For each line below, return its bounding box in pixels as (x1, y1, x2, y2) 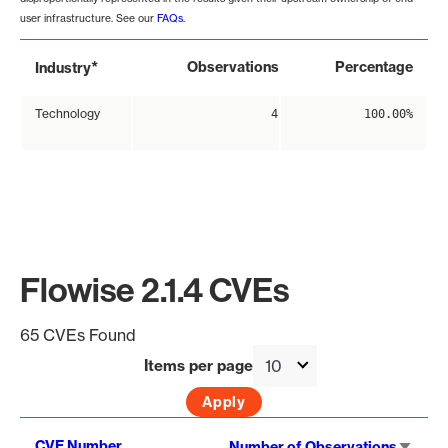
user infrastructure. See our (20, 12, 157, 25)
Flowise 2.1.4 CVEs (20, 270, 289, 312)
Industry (35, 59, 91, 78)
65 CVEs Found (20, 325, 136, 346)
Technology (35, 106, 100, 122)
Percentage (335, 58, 413, 77)
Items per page (144, 356, 253, 376)
